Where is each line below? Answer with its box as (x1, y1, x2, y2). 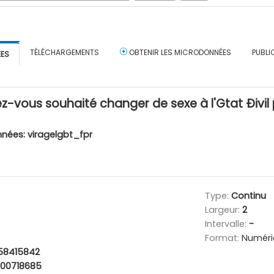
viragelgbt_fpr (28, 128, 92, 141)
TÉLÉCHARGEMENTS (30, 46, 99, 57)
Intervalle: (204, 217, 249, 230)
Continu (231, 189, 266, 202)
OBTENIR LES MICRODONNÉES (127, 46, 231, 57)
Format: (204, 231, 242, 244)
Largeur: (204, 203, 242, 216)
